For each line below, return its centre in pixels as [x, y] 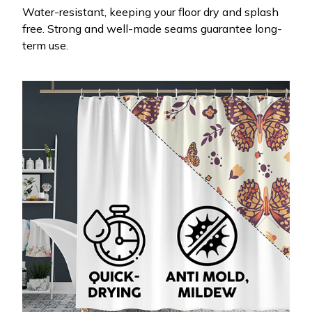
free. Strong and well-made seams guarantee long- [152, 29]
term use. [45, 46]
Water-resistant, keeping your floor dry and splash [150, 12]
